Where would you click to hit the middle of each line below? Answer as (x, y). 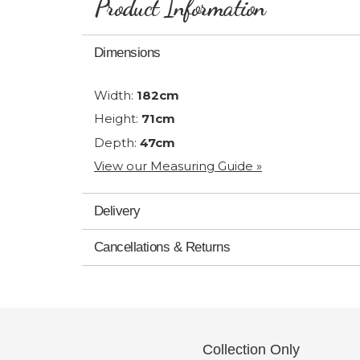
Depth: (117, 142)
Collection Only (251, 350)
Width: (115, 95)
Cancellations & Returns (162, 247)
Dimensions (127, 53)
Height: (118, 119)
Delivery (117, 211)
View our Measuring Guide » (178, 166)
